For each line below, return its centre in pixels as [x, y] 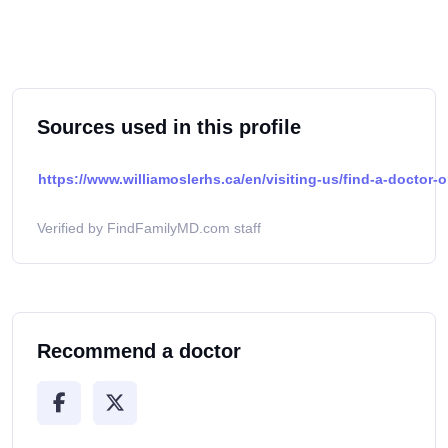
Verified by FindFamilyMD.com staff [149, 228]
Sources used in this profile [169, 127]
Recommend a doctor [139, 351]
